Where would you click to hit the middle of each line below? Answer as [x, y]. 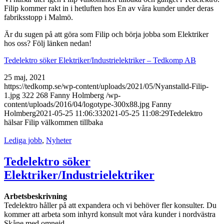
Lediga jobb [23, 140]
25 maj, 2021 [25, 77]
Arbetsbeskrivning [35, 196]
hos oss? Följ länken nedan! [48, 43]
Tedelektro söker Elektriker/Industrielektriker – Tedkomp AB [100, 60]
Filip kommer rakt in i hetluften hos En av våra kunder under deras [109, 8]
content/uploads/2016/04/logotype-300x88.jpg [77, 104]
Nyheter [59, 140]
